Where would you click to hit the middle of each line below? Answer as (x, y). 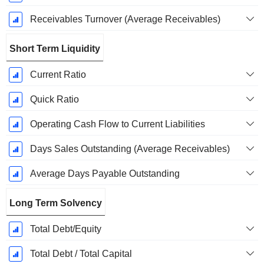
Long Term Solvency (56, 203)
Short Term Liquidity (55, 49)
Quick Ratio (54, 100)
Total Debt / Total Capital (81, 254)
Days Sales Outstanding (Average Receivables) (130, 149)
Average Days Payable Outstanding (105, 174)
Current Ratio (58, 75)
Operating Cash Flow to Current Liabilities (117, 124)
